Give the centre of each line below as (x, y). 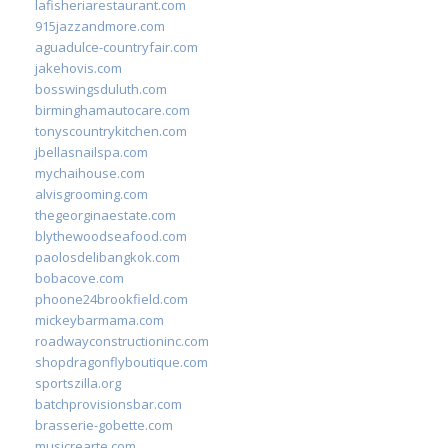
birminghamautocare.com (112, 109)
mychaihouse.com (90, 172)
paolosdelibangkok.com (107, 256)
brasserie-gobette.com (104, 424)
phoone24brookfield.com (111, 298)
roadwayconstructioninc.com (122, 340)
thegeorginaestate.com (105, 214)
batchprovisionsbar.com (108, 403)
